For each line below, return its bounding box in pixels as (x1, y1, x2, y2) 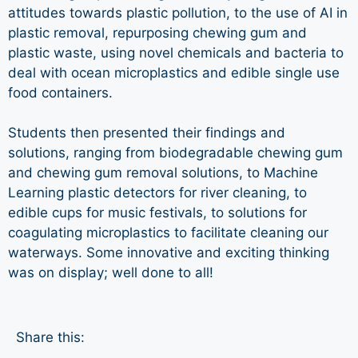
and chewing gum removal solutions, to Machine (8, 165, 318, 181)
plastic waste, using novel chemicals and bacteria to (8, 44, 344, 61)
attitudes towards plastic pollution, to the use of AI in (8, 4, 348, 21)
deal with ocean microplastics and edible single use (8, 64, 340, 81)
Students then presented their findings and (8, 125, 285, 141)
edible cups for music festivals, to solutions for (8, 205, 307, 221)
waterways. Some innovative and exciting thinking (8, 245, 329, 261)
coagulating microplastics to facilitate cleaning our (8, 225, 328, 241)
